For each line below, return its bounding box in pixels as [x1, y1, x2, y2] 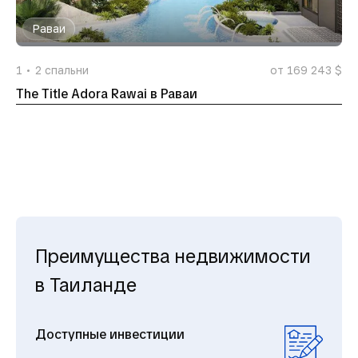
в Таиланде [35, 272, 137, 297]
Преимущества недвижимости [35, 244, 311, 268]
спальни [45, 63, 89, 77]
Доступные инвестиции [35, 326, 185, 343]
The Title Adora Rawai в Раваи [16, 86, 197, 102]
